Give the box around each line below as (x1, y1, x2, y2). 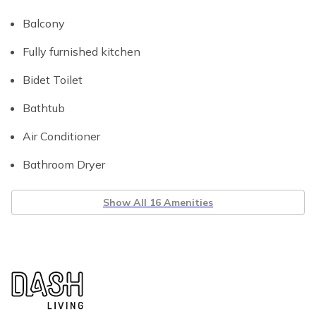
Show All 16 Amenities (103, 196, 213, 209)
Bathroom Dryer (23, 157, 105, 171)
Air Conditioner (23, 129, 100, 143)
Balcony (23, 16, 65, 30)
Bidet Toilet (23, 73, 83, 87)
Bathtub (23, 101, 65, 115)
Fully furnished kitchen (23, 44, 140, 59)
